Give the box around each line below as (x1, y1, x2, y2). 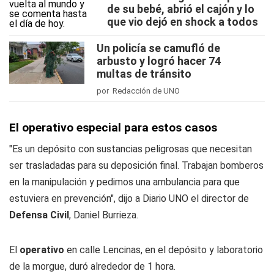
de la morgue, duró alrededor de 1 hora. (9, 261, 176, 272)
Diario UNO (143, 193, 188, 204)
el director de (188, 193, 249, 204)
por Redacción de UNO (97, 86, 180, 95)
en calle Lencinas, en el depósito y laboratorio (64, 244, 263, 256)
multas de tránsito (97, 67, 191, 80)
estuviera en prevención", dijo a (9, 193, 143, 204)
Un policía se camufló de (97, 42, 220, 54)
